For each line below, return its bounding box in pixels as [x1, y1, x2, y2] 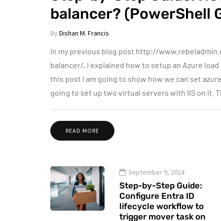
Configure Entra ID [119, 191, 194, 201]
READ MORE [66, 127, 99, 134]
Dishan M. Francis [59, 29, 109, 37]
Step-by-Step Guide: [119, 181, 202, 190]
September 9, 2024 [128, 168, 184, 177]
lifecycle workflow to [119, 201, 204, 211]
